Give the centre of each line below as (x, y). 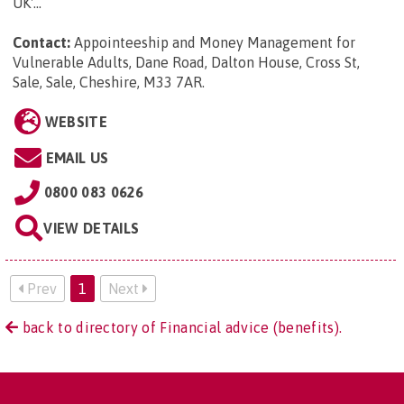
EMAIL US (77, 158)
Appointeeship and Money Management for (215, 43)
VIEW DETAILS (92, 229)
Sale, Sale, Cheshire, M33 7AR (107, 83)
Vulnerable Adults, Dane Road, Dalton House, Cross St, (186, 63)
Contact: (41, 43)
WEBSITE (76, 122)
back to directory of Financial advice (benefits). (180, 328)
